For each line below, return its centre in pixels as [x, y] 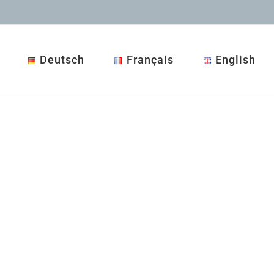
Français [150, 60]
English [235, 60]
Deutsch [62, 60]
